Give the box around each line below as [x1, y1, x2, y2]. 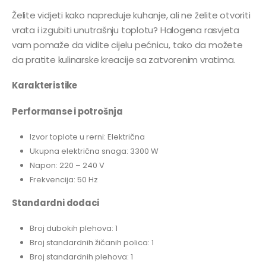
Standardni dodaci [12, 197, 100, 210]
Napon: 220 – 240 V [29, 159, 104, 171]
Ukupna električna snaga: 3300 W [29, 145, 159, 157]
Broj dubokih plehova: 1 [29, 222, 118, 234]
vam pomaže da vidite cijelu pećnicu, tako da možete [12, 38, 243, 51]
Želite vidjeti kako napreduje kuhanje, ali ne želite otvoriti [12, 8, 251, 21]
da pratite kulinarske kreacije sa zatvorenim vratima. [12, 53, 236, 66]
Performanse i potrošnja [12, 104, 123, 118]
